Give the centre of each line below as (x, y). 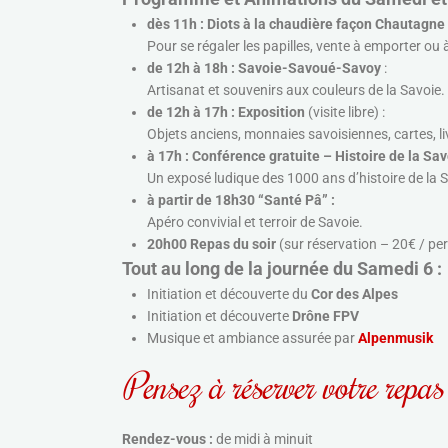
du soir (253, 244)
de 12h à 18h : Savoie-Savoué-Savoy (265, 68)
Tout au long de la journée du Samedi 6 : (282, 268)
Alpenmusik (395, 338)
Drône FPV (325, 316)
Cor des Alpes (354, 294)
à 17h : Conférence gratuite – (239, 156)
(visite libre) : (346, 112)
